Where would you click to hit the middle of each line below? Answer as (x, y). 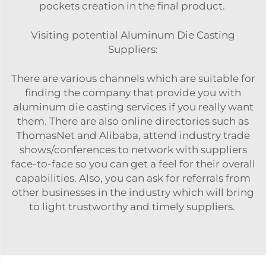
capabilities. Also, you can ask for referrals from (133, 178)
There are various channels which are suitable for (133, 78)
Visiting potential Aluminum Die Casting (133, 35)
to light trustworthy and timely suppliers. (133, 207)
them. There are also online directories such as (133, 121)
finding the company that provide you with (133, 93)
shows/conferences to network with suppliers (133, 150)
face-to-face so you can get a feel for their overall (133, 164)
